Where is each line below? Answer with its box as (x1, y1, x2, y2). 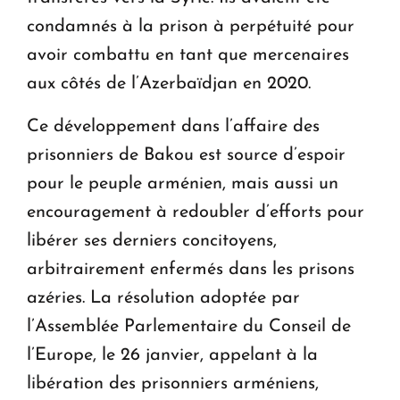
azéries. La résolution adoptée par (27, 288, 300, 307)
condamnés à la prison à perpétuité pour (27, 17, 354, 36)
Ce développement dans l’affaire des (27, 117, 320, 136)
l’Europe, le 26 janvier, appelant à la (27, 346, 318, 364)
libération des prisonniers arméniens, (27, 374, 319, 393)
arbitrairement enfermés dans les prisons (27, 260, 354, 279)
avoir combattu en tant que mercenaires (27, 46, 349, 64)
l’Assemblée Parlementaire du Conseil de (27, 317, 351, 336)
